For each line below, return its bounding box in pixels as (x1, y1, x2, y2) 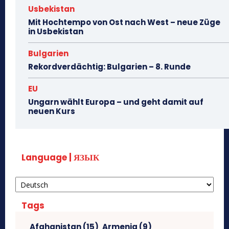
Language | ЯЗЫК (21, 151, 99, 164)
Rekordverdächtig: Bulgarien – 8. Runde (28, 61, 191, 73)
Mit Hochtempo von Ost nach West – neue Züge (28, 17, 220, 28)
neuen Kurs (28, 106, 75, 117)
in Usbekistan (28, 26, 83, 37)
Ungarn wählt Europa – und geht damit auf (28, 97, 203, 108)
